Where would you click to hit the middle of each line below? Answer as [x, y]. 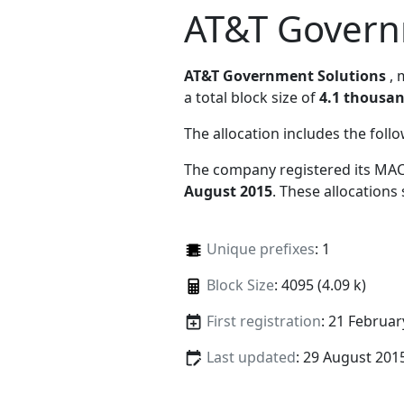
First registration [263, 321]
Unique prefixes [260, 248]
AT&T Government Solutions [285, 75]
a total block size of [252, 97]
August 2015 [228, 191]
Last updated [251, 358]
